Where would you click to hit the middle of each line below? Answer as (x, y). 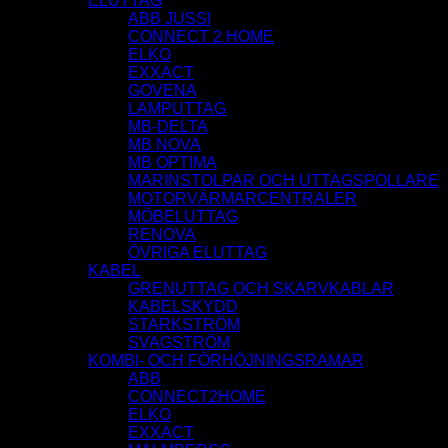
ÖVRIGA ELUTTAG (197, 253)
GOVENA (162, 91)
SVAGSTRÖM (179, 343)
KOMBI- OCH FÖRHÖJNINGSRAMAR (226, 361)
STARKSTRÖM (184, 325)
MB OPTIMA (172, 163)
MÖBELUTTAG (183, 217)
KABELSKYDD (183, 307)
